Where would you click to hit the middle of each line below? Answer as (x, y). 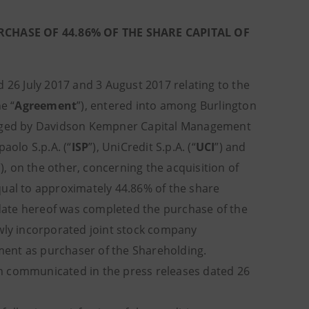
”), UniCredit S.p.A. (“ (142, 147)
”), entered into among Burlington (167, 106)
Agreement (46, 106)
